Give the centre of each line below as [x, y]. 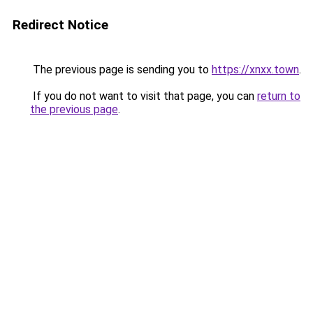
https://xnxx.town [255, 70]
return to [279, 96]
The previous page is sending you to [121, 70]
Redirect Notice [60, 25]
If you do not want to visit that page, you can [144, 96]
